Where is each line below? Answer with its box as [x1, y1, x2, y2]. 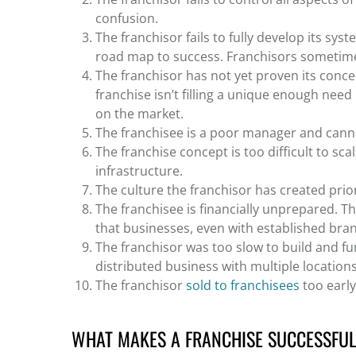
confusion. [95, 9, 158, 27]
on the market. [95, 104, 184, 122]
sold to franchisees [186, 276, 300, 294]
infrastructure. [95, 161, 183, 180]
